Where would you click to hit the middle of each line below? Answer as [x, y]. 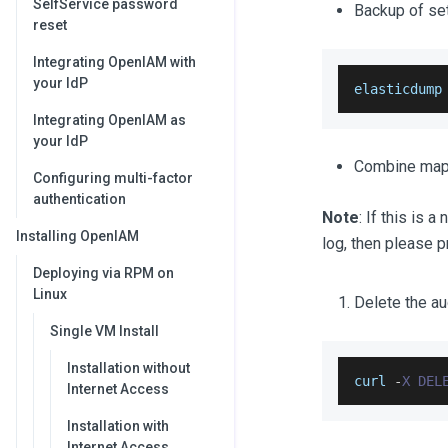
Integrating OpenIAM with [114, 62]
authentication [79, 199]
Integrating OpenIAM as [109, 120]
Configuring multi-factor [113, 178]
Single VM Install [104, 331]
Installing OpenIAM [77, 236]
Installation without [128, 368]
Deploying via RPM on [103, 273]
